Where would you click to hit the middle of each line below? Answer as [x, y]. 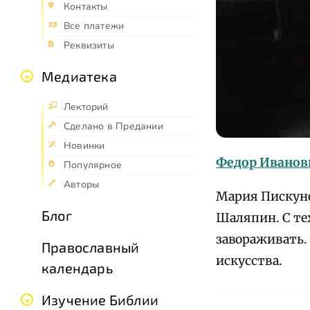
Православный [91, 247]
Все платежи [94, 26]
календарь [77, 268]
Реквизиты [89, 46]
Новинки [84, 146]
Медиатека [79, 76]
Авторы [82, 185]
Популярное [93, 165]
